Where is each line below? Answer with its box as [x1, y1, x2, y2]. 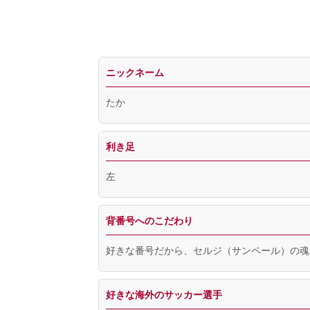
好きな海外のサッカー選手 [106, 287, 222, 301]
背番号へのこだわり [106, 213, 193, 227]
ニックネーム [106, 65, 164, 79]
